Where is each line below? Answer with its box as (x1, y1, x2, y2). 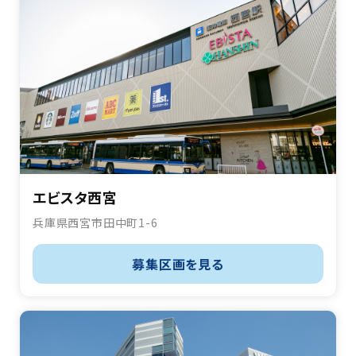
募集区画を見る (132, 254, 224, 274)
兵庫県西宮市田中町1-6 (33, 215, 158, 231)
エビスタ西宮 (33, 187, 118, 208)
